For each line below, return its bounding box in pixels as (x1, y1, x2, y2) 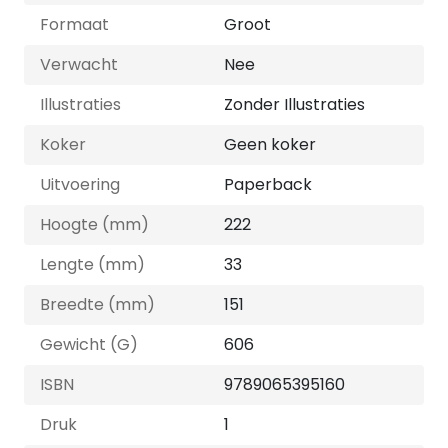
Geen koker (224, 133, 316, 156)
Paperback (224, 173, 312, 196)
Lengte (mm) (40, 253, 145, 276)
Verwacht (40, 53, 118, 76)
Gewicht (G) (40, 333, 138, 356)
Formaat (40, 13, 109, 36)
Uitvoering (40, 173, 120, 196)
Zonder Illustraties (224, 93, 365, 116)
